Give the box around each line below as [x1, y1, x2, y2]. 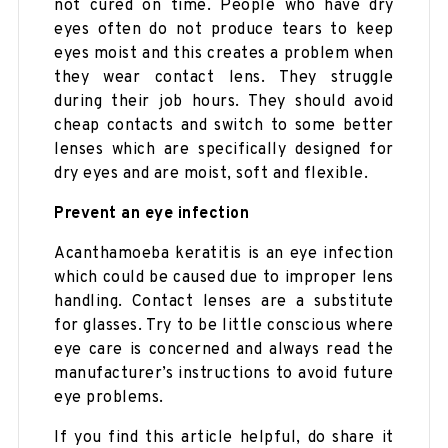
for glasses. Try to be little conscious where [54, 315, 394, 336]
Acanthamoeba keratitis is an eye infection [54, 243, 394, 264]
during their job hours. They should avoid [54, 91, 394, 112]
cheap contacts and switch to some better [54, 115, 394, 136]
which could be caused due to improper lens [54, 267, 394, 288]
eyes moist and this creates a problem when [54, 43, 394, 64]
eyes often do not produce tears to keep [54, 19, 394, 40]
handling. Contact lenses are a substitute [54, 291, 394, 312]
